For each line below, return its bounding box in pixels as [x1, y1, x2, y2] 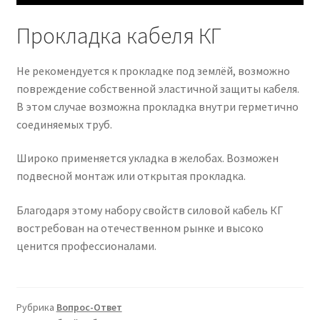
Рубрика [16, 301, 56, 314]
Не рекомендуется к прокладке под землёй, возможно [16, 63, 290, 78]
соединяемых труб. [16, 116, 112, 131]
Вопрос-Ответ [56, 301, 122, 314]
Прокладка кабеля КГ [16, 21, 221, 51]
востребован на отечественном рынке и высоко [16, 220, 264, 235]
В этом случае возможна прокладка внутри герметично [16, 99, 299, 114]
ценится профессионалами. [16, 238, 156, 253]
